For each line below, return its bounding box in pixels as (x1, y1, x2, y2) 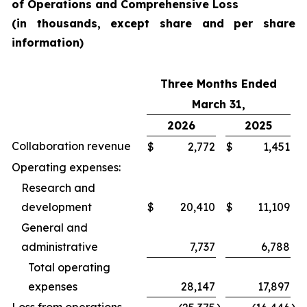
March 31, (192, 97, 245, 111)
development (21, 200, 92, 214)
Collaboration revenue (12, 139, 131, 153)
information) (12, 36, 84, 49)
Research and (21, 181, 95, 195)
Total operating (28, 260, 110, 274)
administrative (21, 240, 98, 254)
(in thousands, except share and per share (12, 16, 295, 30)
